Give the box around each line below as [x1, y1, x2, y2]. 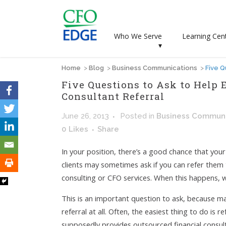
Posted [120, 111, 149, 121]
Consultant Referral [62, 90, 164, 102]
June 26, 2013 [62, 111, 109, 121]
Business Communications [112, 64, 197, 72]
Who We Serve [114, 31, 162, 41]
